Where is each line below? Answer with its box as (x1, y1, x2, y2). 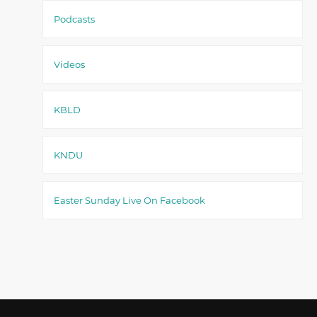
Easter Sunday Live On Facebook (54, 194, 205, 207)
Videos (54, 58, 85, 71)
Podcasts (54, 13, 95, 25)
